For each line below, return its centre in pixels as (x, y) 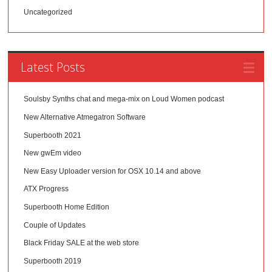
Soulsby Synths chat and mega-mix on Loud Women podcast (124, 99)
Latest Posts (53, 67)
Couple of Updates (55, 225)
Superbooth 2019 (53, 261)
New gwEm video (53, 153)
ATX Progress (46, 189)
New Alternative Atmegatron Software (85, 117)
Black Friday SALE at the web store (82, 243)
